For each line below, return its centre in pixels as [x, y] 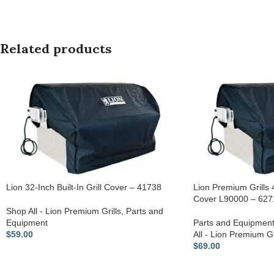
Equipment [27, 223]
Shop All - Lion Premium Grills [64, 211]
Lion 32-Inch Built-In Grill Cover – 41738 [84, 187]
